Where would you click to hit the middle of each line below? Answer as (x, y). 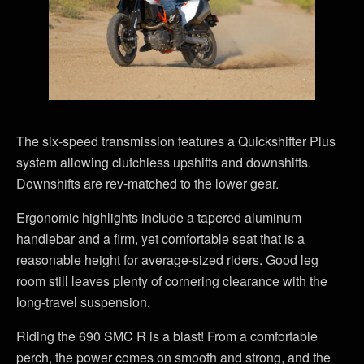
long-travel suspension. (83, 302)
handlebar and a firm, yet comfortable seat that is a (160, 238)
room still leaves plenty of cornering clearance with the (172, 281)
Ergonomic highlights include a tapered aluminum (159, 217)
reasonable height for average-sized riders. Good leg (167, 260)
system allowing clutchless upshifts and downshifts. (164, 162)
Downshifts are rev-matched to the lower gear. (147, 183)
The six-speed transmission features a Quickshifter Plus (176, 141)
